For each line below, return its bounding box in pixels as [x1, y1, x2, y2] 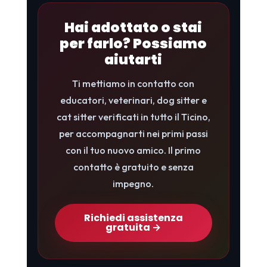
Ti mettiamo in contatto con [72, 77, 195, 89]
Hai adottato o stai [64, 17, 203, 37]
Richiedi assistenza [83, 210, 183, 225]
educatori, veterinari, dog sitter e [60, 94, 207, 106]
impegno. [113, 177, 154, 190]
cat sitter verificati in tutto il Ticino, [56, 110, 210, 123]
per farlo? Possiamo [60, 33, 207, 53]
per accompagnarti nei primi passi [58, 127, 208, 139]
